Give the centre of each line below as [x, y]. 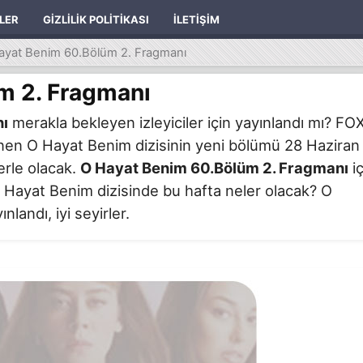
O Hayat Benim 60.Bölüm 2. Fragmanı [214, 167]
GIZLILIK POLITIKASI [96, 19]
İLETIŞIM [196, 19]
